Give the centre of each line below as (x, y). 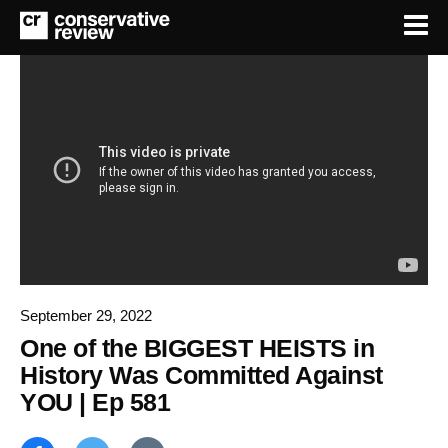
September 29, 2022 (86, 315)
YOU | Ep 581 (95, 401)
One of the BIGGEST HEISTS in (197, 347)
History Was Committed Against (201, 374)
